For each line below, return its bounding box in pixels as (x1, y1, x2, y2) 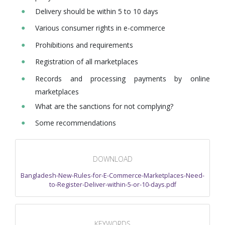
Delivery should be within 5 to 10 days (35, 6, 158, 16)
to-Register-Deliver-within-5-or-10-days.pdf (49, 180, 176, 189)
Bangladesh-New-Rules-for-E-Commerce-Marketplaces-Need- (21, 171, 204, 180)
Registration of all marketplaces (35, 57, 138, 67)
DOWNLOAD (92, 154, 133, 164)
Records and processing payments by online (35, 74, 210, 84)
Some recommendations (35, 118, 116, 128)
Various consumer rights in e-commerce (35, 23, 165, 33)
